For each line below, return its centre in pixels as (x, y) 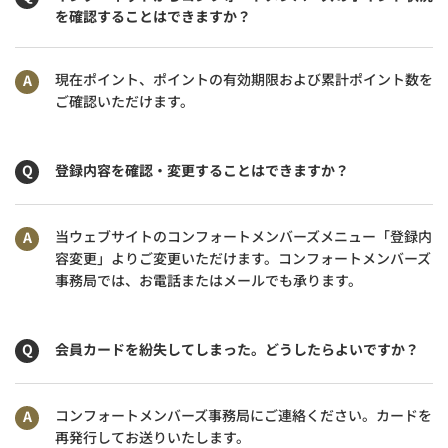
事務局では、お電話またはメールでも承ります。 (208, 279)
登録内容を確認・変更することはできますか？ (202, 169)
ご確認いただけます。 (124, 100)
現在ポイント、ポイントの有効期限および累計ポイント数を (244, 78)
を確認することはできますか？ (153, 15)
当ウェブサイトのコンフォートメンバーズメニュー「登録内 (243, 235)
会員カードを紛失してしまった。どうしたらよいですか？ (237, 348)
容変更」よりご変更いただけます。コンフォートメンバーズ (243, 257)
